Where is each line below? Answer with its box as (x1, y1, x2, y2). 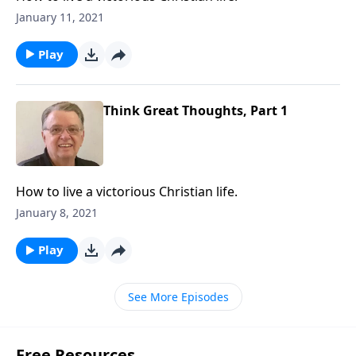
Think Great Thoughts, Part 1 (103, 101, 288, 119)
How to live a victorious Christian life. (16, 183, 238, 200)
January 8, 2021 (16, 205, 98, 220)
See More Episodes (127, 289, 229, 304)
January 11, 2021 (16, 9, 104, 25)
